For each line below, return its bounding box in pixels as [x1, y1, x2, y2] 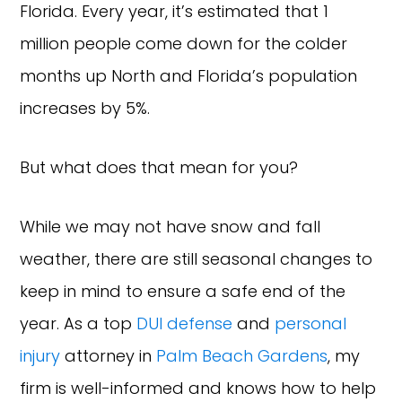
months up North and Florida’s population [20, 64, 358, 87]
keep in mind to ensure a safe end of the [20, 279, 346, 302]
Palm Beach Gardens [156, 344, 328, 367]
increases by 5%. [20, 96, 151, 119]
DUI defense [136, 311, 233, 335]
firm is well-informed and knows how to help [20, 376, 377, 399]
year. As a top [20, 311, 137, 335]
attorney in [60, 344, 157, 367]
